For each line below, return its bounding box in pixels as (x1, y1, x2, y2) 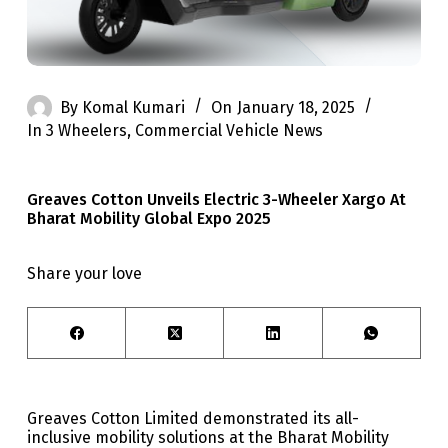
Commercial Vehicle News (135, 121, 324, 141)
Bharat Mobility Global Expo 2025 (26, 209, 271, 229)
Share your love (26, 264, 142, 284)
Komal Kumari (82, 97, 186, 117)
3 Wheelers (46, 121, 128, 141)
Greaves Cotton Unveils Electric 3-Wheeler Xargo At (26, 190, 406, 210)
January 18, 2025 (236, 97, 355, 117)
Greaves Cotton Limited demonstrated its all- (26, 409, 359, 429)
